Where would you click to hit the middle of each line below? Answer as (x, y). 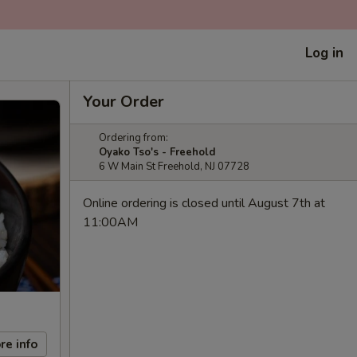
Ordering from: (133, 138)
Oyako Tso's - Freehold (157, 152)
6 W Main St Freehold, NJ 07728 (174, 167)
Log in (324, 53)
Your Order (124, 102)
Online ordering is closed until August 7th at (204, 203)
